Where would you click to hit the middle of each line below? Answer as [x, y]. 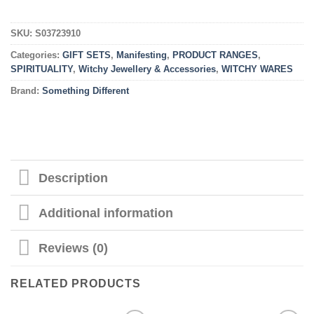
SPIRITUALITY [42, 69]
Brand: [26, 91]
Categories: [36, 55]
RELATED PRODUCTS [76, 283]
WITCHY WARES [257, 69]
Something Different [86, 91]
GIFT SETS [87, 55]
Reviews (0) [74, 248]
